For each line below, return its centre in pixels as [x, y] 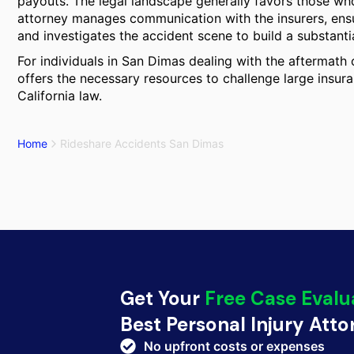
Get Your [162, 298]
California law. [60, 96]
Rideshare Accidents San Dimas [142, 143]
